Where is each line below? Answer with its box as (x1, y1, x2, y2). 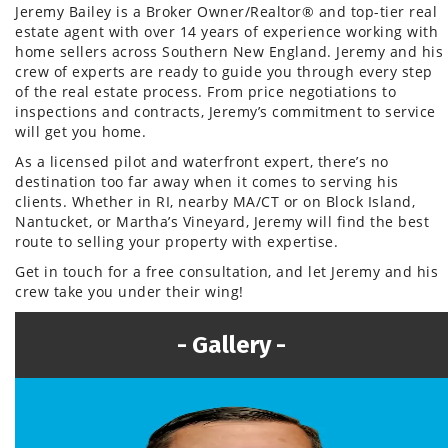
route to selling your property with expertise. (15, 232, 343, 252)
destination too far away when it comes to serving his (15, 172, 399, 192)
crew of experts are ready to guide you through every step (15, 62, 433, 82)
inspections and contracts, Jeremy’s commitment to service (15, 102, 436, 122)
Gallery (192, 331, 271, 360)
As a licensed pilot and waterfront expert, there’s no (15, 152, 389, 172)
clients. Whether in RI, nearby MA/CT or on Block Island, (15, 192, 415, 212)
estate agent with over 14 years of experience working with (15, 22, 438, 42)
